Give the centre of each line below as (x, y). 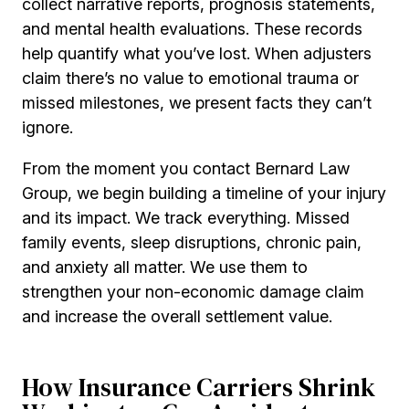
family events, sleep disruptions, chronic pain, (192, 243)
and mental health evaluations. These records (192, 29)
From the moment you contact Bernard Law (186, 169)
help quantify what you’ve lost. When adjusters (197, 54)
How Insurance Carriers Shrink (199, 388)
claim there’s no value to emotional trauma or (190, 79)
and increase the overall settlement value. (177, 317)
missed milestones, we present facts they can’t (197, 103)
